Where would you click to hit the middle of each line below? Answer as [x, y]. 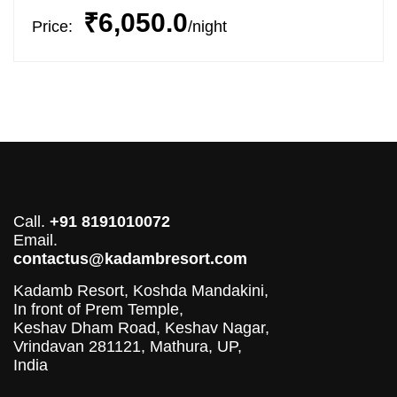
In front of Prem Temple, [98, 309]
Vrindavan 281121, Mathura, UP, [128, 346]
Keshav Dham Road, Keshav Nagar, [141, 328]
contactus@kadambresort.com [130, 259]
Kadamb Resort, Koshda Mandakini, [141, 291]
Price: [52, 27]
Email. [35, 240]
